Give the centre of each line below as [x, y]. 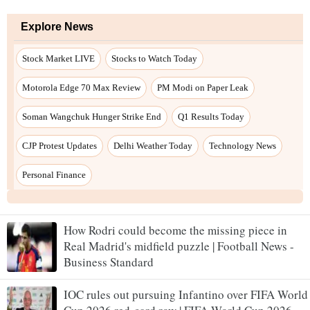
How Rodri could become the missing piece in [175, 230]
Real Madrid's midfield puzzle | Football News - [179, 246]
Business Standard [109, 262]
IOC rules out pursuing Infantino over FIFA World [186, 295]
